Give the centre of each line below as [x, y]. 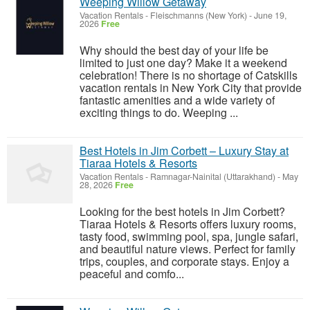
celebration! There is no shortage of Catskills [189, 75]
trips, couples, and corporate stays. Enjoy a [184, 261]
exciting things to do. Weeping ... [159, 112]
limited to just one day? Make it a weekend [183, 63]
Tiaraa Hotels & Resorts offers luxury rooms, [188, 224]
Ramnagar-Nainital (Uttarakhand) [213, 176]
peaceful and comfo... [132, 274]
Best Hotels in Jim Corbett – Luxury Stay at [184, 151]
